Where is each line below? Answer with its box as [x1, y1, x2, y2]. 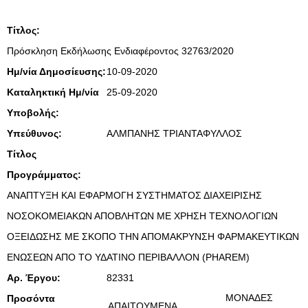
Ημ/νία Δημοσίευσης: [7, 66, 106, 77]
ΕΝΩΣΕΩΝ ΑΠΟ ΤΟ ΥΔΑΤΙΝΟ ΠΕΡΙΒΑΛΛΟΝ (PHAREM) [7, 252, 250, 263]
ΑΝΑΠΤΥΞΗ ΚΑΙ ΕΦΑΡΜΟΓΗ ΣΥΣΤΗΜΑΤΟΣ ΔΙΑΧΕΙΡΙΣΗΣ [7, 190, 262, 201]
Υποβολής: [7, 107, 59, 118]
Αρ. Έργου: [7, 272, 60, 283]
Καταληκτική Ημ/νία [7, 87, 99, 98]
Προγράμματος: [7, 169, 81, 180]
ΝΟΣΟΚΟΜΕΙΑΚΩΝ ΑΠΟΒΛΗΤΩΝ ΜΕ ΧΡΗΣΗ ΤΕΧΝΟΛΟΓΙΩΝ [7, 210, 278, 221]
